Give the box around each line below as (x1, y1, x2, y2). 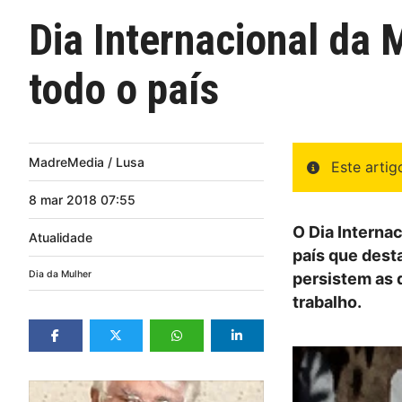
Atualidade (29, 229, 92, 245)
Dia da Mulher (29, 267, 92, 280)
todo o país (29, 64, 219, 115)
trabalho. (293, 293, 362, 311)
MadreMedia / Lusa (29, 153, 144, 170)
